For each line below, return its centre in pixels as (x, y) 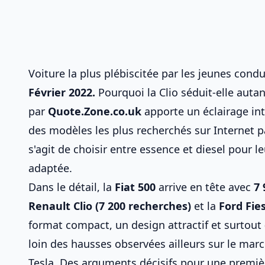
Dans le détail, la (72, 187)
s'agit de (51, 149)
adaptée (49, 168)
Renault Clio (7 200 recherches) (110, 206)
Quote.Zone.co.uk (95, 111)
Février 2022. (62, 92)
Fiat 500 (135, 187)
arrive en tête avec (205, 187)
